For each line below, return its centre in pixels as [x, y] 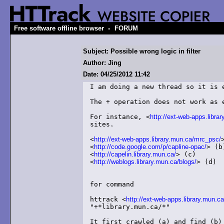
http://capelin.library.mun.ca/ [135, 154]
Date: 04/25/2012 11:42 [116, 74]
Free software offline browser [59, 28]
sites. [102, 124]
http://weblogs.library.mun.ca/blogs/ [145, 162]
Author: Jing [102, 63]
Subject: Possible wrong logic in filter [142, 51]
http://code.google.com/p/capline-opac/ [150, 147]
